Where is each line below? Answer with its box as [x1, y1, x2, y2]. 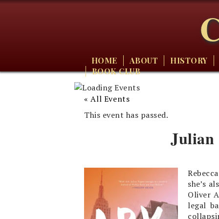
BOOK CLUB [91, 66, 140, 76]
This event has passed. [84, 109, 168, 120]
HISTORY [170, 55, 208, 66]
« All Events [84, 93, 130, 104]
